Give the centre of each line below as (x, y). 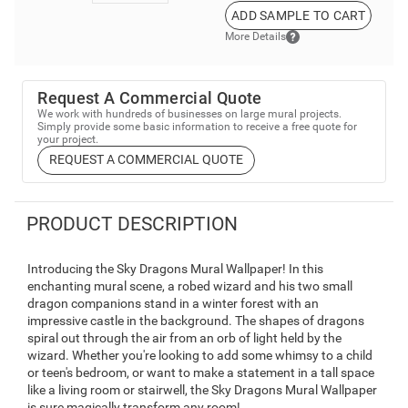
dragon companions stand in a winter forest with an (173, 304)
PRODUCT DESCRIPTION (132, 224)
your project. (68, 139)
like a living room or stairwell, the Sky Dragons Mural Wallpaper (202, 390)
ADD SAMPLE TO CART (298, 15)
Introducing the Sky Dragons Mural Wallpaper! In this (175, 269)
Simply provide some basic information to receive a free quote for (198, 126)
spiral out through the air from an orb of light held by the (184, 338)
